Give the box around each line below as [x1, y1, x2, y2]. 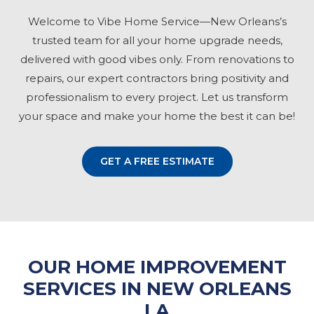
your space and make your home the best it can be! [19, 109, 295, 123]
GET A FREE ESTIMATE [100, 155, 214, 168]
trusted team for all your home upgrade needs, [32, 34, 282, 48]
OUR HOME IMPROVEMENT [27, 256, 287, 279]
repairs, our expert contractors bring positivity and [25, 71, 289, 86]
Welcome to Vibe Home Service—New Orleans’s [27, 15, 287, 29]
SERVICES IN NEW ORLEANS [22, 278, 292, 301]
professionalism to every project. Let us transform [26, 90, 288, 104]
